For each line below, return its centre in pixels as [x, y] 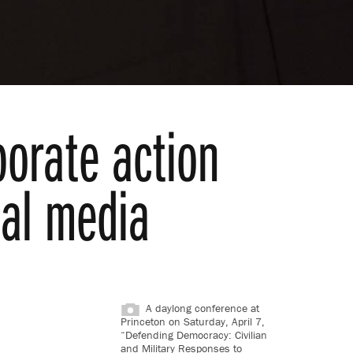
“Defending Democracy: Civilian [193, 334]
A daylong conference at [202, 308]
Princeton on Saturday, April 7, [192, 321]
